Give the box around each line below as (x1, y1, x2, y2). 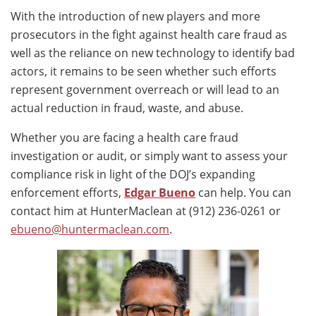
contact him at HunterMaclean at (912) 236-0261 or (11, 202, 281, 219)
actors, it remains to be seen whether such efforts (11, 63, 276, 79)
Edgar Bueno (124, 184, 195, 200)
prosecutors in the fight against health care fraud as (11, 26, 287, 42)
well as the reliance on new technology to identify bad (11, 44, 295, 61)
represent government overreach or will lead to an (11, 81, 279, 97)
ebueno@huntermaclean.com (11, 221, 169, 237)
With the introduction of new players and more (11, 8, 260, 24)
